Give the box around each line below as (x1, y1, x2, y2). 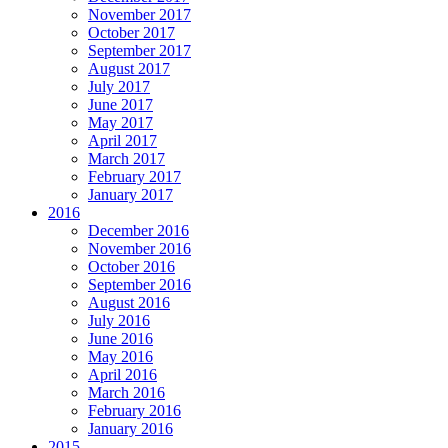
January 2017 (88, 186, 173, 204)
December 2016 (88, 222, 189, 240)
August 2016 (88, 294, 170, 312)
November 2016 (88, 240, 191, 258)
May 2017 (88, 114, 153, 132)
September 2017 (88, 42, 191, 60)
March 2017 (88, 150, 165, 168)
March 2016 (88, 384, 165, 402)
